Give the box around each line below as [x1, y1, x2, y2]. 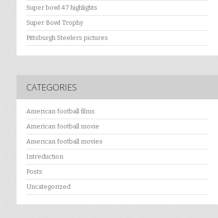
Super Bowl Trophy [26, 19, 83, 27]
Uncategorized [26, 183, 71, 191]
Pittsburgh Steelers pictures [26, 34, 108, 42]
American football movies [26, 138, 103, 145]
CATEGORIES [26, 81, 77, 93]
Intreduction [26, 153, 63, 161]
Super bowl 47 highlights [26, 4, 97, 12]
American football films [26, 108, 95, 115]
